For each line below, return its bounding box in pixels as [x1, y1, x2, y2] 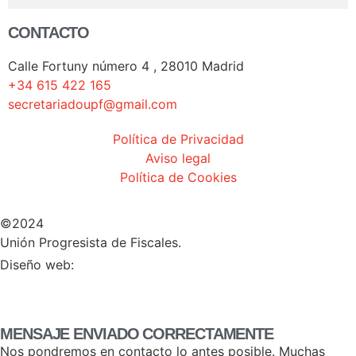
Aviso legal [145, 150, 211, 167]
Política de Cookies [119, 169, 237, 186]
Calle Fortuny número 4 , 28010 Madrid [8, 58, 244, 75]
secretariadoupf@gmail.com [8, 96, 177, 113]
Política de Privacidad [112, 131, 244, 148]
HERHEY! [78, 254, 146, 274]
